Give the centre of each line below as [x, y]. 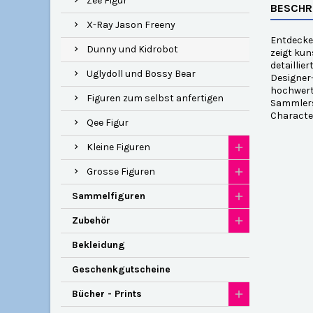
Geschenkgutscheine [121, 270]
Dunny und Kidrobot [132, 50]
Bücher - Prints [107, 294]
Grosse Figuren [121, 172]
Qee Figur [108, 123]
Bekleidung [99, 245]
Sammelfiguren [109, 196]
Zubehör [91, 221]
